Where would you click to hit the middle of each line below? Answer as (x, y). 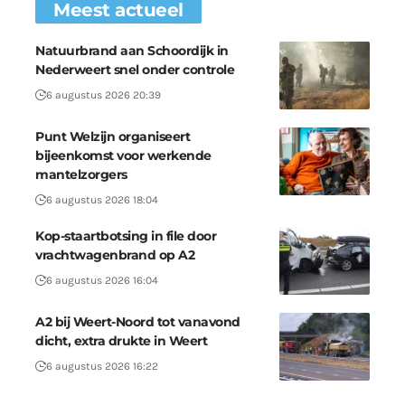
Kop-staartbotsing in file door (126, 236)
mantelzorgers (81, 175)
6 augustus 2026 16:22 (102, 367)
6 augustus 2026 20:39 (104, 95)
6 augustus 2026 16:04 (102, 281)
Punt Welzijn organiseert (113, 137)
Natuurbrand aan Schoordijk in (132, 51)
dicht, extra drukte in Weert (121, 341)
